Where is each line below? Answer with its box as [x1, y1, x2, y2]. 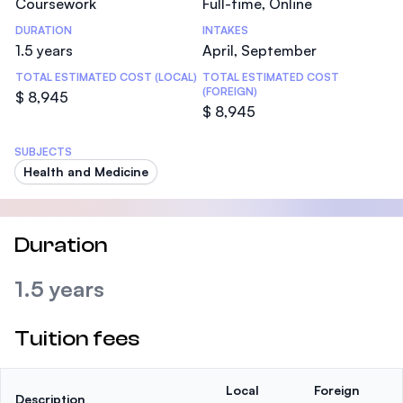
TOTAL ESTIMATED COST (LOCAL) [15, 70, 197, 84]
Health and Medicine [23, 164, 148, 179]
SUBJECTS [14, 145, 72, 158]
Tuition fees [14, 327, 139, 351]
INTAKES [202, 23, 248, 37]
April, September [202, 41, 317, 59]
